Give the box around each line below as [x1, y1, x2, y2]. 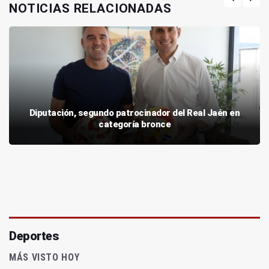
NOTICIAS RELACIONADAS [9, 1, 172, 16]
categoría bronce [98, 119, 171, 130]
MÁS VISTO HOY [9, 252, 80, 264]
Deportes [9, 229, 58, 244]
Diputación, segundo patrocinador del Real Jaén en [29, 107, 240, 119]
